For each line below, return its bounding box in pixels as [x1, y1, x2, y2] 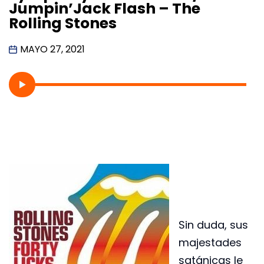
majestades [179, 235, 242, 250]
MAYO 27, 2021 [20, 42, 85, 56]
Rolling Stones [9, 12, 117, 34]
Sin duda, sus [179, 217, 248, 233]
